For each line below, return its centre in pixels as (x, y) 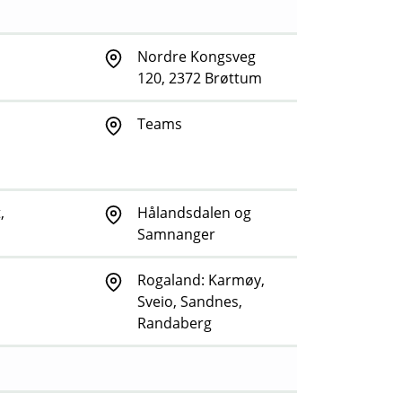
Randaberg (175, 323)
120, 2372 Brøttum (200, 79)
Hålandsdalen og (194, 213)
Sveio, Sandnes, (190, 302)
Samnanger (176, 235)
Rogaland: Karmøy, (201, 280)
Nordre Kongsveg (197, 57)
